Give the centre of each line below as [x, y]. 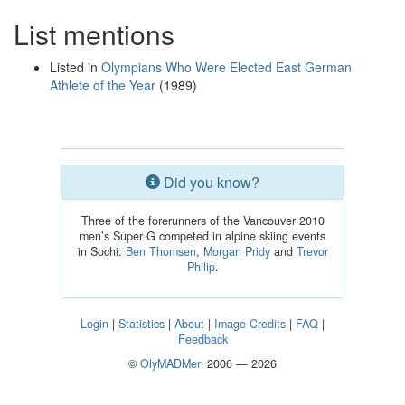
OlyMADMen [172, 363]
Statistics [141, 324]
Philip [201, 267]
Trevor [312, 251]
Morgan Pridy [236, 251]
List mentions [94, 34]
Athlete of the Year [103, 85]
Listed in [75, 67]
